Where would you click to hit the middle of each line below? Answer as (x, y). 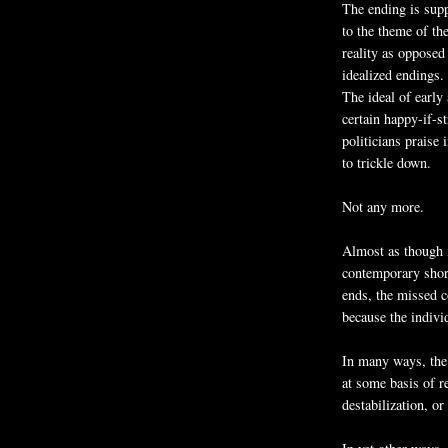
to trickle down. (386, 162)
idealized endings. (393, 74)
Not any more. (383, 206)
